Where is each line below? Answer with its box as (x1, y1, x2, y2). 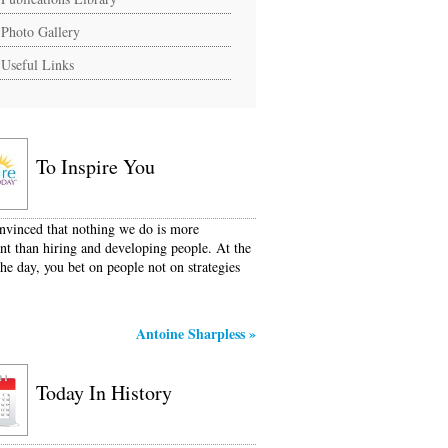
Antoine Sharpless (136, 323, 245, 345)
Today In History (36, 379, 172, 407)
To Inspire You (36, 153, 155, 181)
